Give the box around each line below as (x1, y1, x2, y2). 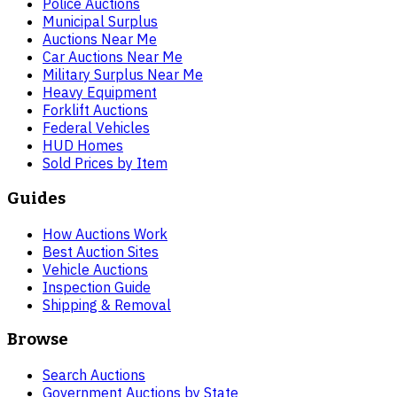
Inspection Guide (43, 277, 151, 296)
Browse (7, 330, 68, 350)
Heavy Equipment (43, 83, 157, 102)
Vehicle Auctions (43, 260, 148, 278)
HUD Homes (43, 136, 123, 155)
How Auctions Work (43, 224, 167, 243)
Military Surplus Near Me (43, 66, 203, 84)
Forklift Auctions (43, 101, 148, 120)
